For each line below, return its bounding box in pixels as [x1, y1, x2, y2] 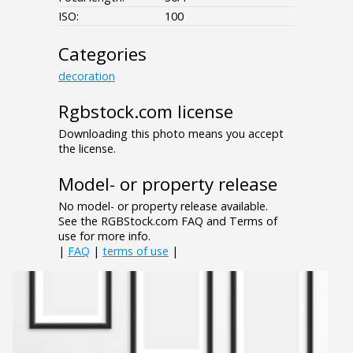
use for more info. [58, 228, 150, 243]
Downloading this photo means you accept [58, 125, 284, 141]
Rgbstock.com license [58, 98, 233, 124]
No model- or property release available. [58, 198, 268, 214]
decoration [58, 68, 115, 84]
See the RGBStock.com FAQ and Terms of [58, 213, 277, 229]
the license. [58, 140, 116, 156]
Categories [58, 41, 147, 66]
